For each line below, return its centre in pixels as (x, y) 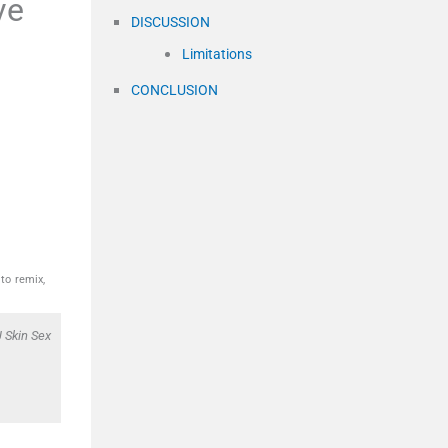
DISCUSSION (170, 22)
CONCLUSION (174, 90)
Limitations (217, 54)
